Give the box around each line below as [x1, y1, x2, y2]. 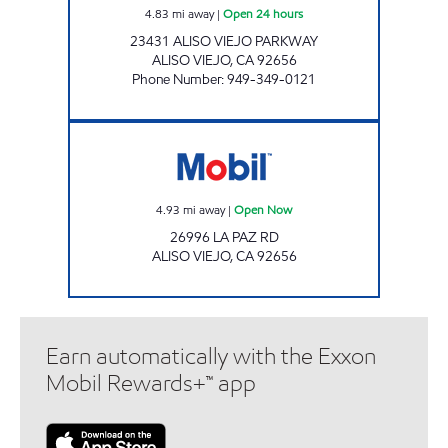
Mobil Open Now [223, 121, 305, 138]
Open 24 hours [223, 4, 303, 22]
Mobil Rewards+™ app [46, 368, 256, 398]
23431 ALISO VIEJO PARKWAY [130, 31, 318, 51]
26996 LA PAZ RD [169, 227, 279, 247]
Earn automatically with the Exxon [46, 341, 376, 371]
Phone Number [132, 69, 222, 89]
